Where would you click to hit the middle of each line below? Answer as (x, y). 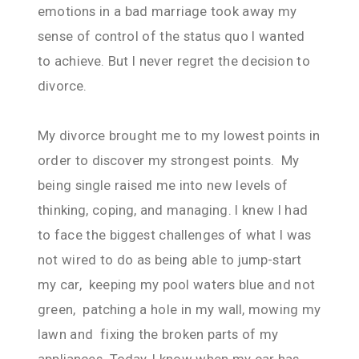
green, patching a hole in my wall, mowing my (179, 309)
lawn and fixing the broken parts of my (158, 334)
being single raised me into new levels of (163, 185)
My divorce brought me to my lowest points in (179, 135)
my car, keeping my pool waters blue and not (176, 284)
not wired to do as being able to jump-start (170, 259)
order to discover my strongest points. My (169, 160)
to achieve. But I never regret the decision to (174, 61)
